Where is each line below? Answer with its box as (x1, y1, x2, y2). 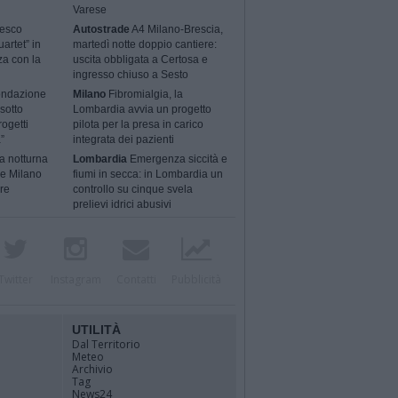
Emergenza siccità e (127, 153, 228, 166)
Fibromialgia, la (106, 88, 184, 101)
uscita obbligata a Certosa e (73, 53, 209, 67)
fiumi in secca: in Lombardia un (73, 168, 224, 181)
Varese (73, 4, 107, 17)
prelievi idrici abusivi (73, 198, 172, 211)
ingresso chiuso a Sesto (73, 68, 189, 82)
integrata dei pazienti (73, 133, 175, 147)
